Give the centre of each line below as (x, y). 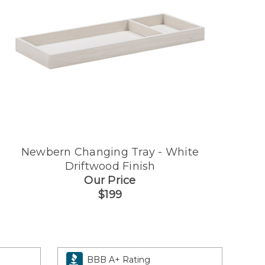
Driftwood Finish (110, 166)
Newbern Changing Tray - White (110, 152)
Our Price (110, 180)
